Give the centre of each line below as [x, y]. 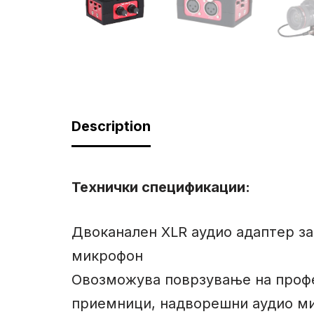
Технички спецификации [158, 187]
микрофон [107, 256]
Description [111, 127]
